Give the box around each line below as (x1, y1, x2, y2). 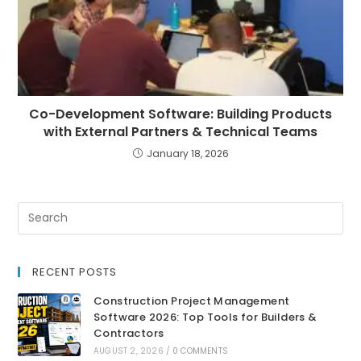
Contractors (93, 325, 164, 341)
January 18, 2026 (146, 146, 229, 160)
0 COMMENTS (172, 344, 228, 357)
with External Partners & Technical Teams (44, 122, 317, 141)
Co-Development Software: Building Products (29, 104, 332, 123)
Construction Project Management (93, 293, 290, 309)
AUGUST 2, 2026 (93, 344, 164, 357)
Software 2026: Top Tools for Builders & (93, 309, 317, 325)
